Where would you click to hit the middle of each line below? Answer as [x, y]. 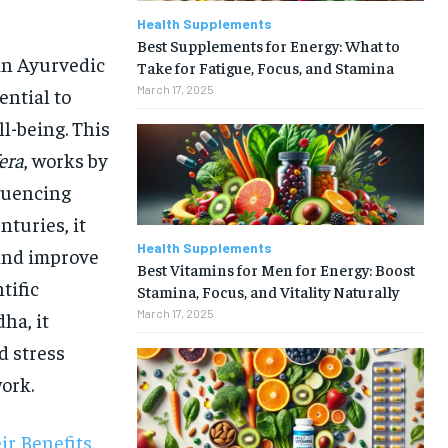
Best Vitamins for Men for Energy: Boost [275, 268]
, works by [65, 159]
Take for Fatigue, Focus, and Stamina [265, 67]
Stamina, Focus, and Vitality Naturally [267, 290]
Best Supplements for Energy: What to [268, 45]
